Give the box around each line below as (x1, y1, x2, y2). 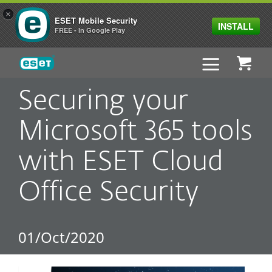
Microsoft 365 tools (18, 118, 252, 146)
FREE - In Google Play (55, 25, 125, 35)
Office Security (18, 179, 199, 206)
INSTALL (218, 20, 254, 32)
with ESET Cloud (18, 149, 223, 176)
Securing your (18, 88, 188, 115)
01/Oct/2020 (18, 227, 104, 247)
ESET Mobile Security (55, 15, 137, 26)
